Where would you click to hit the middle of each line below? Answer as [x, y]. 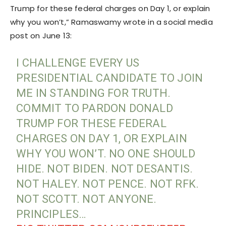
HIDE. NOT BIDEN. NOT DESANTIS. [105, 168]
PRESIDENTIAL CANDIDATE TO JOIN [110, 78]
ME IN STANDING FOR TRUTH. [94, 93]
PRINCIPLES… [51, 214]
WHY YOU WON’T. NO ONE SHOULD [106, 153]
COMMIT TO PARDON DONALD [95, 108]
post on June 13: [41, 35]
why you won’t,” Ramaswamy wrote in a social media [111, 22]
